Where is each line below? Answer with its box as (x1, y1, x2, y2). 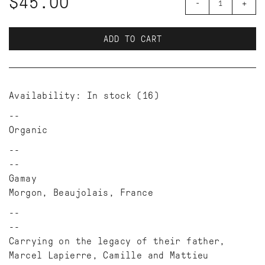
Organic (9, 125, 48, 135)
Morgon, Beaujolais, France (9, 188, 153, 198)
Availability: (9, 91, 81, 101)
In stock (87, 91, 132, 101)
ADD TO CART (103, 34, 162, 44)
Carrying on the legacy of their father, (9, 236, 225, 247)
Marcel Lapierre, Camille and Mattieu (9, 250, 209, 261)
